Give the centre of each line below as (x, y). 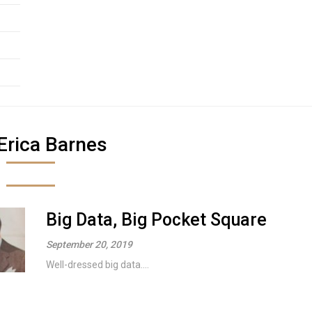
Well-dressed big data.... (98, 265)
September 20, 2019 (89, 244)
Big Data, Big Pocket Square (157, 220)
